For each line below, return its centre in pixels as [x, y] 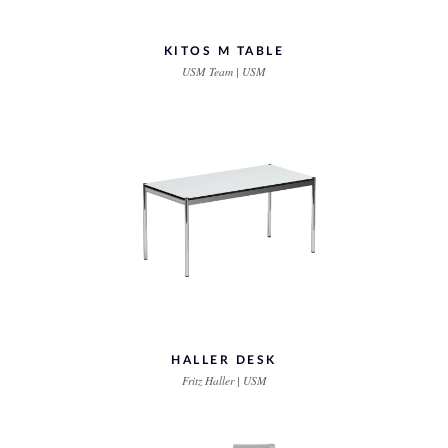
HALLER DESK [224, 360]
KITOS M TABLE [224, 51]
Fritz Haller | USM [224, 380]
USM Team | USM [224, 71]
